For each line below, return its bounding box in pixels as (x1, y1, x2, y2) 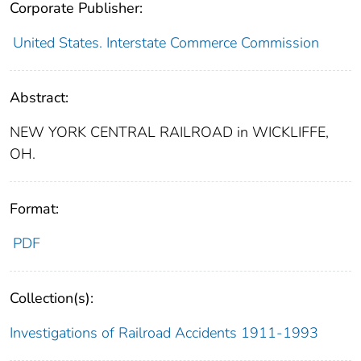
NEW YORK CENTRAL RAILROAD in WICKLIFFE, (10, 122, 329, 142)
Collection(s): (10, 288, 93, 308)
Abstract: (10, 87, 68, 107)
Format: (10, 198, 59, 218)
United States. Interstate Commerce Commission (12, 32, 319, 52)
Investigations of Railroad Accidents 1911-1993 (10, 322, 318, 342)
